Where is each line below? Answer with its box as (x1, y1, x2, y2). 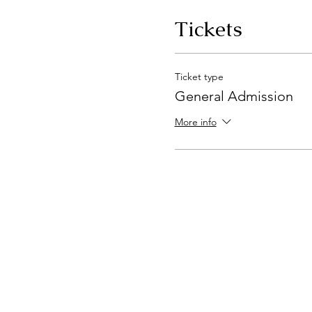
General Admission (174, 87, 293, 104)
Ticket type (174, 70, 224, 83)
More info (174, 115, 217, 128)
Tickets (174, 15, 242, 42)
